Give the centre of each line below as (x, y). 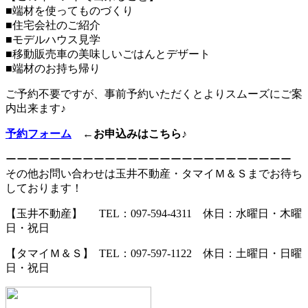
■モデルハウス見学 (53, 40)
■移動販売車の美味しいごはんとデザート (108, 54)
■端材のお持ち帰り (53, 69)
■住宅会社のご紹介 (53, 25)
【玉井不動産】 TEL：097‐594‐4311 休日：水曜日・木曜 (154, 214)
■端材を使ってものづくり (69, 11)
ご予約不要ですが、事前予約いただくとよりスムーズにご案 (154, 94)
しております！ (44, 188)
